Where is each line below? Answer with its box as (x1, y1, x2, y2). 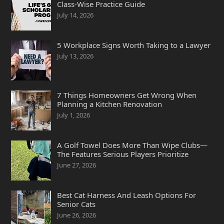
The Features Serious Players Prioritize (56, 149, 188, 159)
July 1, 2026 (56, 110, 90, 119)
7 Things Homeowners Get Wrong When (56, 90, 196, 100)
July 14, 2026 (56, 10, 93, 19)
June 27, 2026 (56, 160, 96, 169)
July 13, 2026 (56, 51, 93, 60)
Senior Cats (56, 199, 95, 209)
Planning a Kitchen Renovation (56, 99, 162, 109)
